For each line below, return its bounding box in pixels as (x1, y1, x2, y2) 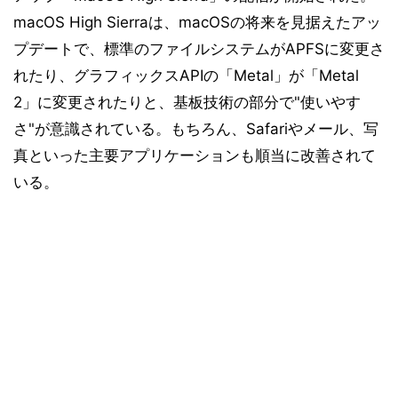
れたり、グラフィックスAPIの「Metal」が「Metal (13, 67, 359, 84)
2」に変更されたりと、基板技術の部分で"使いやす (13, 93, 361, 111)
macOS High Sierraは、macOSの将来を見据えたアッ (13, 13, 381, 31)
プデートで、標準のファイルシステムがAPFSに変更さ (13, 40, 385, 58)
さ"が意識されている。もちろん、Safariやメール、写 (13, 120, 378, 138)
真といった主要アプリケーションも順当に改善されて (13, 147, 376, 164)
